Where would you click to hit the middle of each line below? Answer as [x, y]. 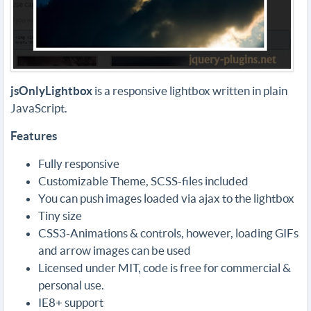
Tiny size [61, 216]
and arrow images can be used [115, 250]
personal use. [71, 285]
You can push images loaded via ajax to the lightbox [166, 198]
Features [34, 136]
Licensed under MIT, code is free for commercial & [165, 268]
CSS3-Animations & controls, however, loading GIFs [168, 233]
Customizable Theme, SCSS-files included [143, 181]
